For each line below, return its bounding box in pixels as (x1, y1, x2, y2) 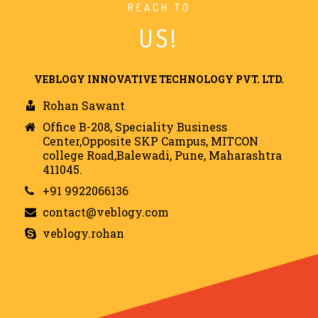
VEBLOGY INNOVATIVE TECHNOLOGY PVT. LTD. (34, 72, 284, 86)
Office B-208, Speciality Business (43, 119, 227, 134)
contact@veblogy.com (43, 204, 169, 219)
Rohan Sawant (43, 98, 125, 113)
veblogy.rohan (43, 226, 124, 241)
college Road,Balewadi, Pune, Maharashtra (43, 148, 282, 163)
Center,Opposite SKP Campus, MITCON (43, 133, 258, 148)
